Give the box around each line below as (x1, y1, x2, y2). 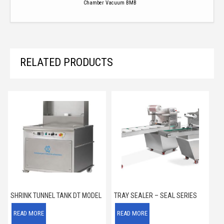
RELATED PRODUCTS (20, 56, 113, 69)
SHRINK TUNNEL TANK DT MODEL (10, 191, 101, 199)
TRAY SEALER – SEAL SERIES (113, 191, 197, 199)
